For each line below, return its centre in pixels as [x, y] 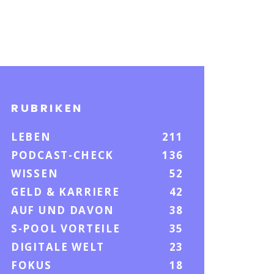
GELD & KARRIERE [65, 191]
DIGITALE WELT [58, 246]
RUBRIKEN [47, 108]
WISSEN [35, 173]
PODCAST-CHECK [63, 155]
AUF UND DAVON [63, 210]
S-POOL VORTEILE [66, 228]
